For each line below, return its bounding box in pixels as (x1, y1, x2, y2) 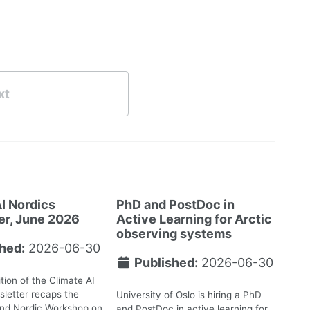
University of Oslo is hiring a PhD (116, 289, 262, 301)
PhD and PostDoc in (116, 197, 235, 212)
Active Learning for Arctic (116, 211, 272, 226)
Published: (131, 255, 199, 270)
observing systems (116, 226, 232, 241)
